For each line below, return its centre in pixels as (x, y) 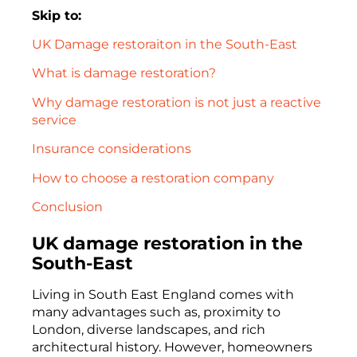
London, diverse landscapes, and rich (149, 330)
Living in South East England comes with (163, 295)
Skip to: (57, 15)
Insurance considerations (112, 149)
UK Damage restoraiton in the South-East (165, 44)
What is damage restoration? (124, 73)
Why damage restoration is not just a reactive (177, 102)
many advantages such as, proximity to (156, 312)
